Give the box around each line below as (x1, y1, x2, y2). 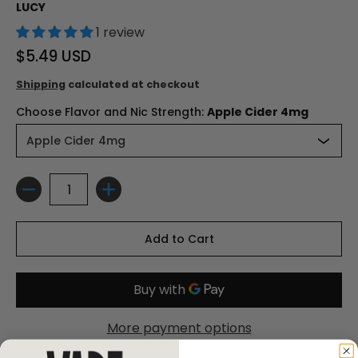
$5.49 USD (16, 46, 91, 67)
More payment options (106, 319, 252, 337)
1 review (96, 23, 145, 42)
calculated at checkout (66, 78, 200, 91)
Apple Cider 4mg (207, 104, 308, 120)
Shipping (16, 78, 66, 91)
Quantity (16, 189, 66, 205)
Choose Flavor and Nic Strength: (16, 104, 207, 120)
